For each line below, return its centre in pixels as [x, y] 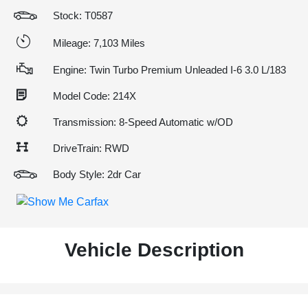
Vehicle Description [154, 250]
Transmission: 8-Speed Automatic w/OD [143, 122]
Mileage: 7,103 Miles [99, 43]
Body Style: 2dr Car [97, 174]
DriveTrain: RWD [91, 148]
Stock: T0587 [83, 15]
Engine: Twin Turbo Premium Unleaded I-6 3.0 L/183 [169, 70]
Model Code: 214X [95, 96]
